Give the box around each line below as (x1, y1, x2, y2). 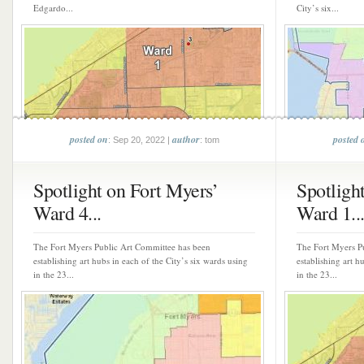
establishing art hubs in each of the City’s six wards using (33, 254, 248, 266)
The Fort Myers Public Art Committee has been (33, 240, 210, 253)
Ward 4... (33, 200, 102, 226)
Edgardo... (33, 2, 73, 14)
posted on (69, 132, 108, 146)
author (171, 132, 200, 146)
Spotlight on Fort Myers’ (33, 177, 218, 203)
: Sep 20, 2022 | (107, 135, 172, 145)
